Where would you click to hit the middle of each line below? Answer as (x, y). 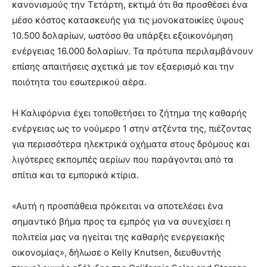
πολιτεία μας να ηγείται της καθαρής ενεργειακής (118, 237)
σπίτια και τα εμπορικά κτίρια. (75, 175)
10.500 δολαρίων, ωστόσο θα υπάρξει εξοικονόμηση (122, 36)
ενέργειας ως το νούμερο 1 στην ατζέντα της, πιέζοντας (132, 129)
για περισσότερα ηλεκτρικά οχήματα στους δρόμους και (131, 144)
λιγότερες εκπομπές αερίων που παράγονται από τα (123, 160)
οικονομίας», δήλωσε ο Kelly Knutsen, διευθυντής (117, 253)
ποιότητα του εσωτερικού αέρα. (79, 82)
